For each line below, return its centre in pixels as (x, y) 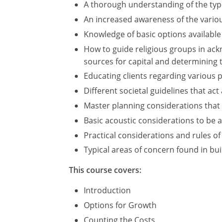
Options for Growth (120, 205)
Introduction (107, 191)
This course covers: (105, 170)
